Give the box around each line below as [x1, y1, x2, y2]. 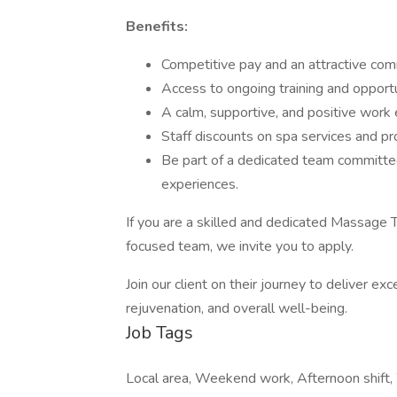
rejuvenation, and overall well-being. [126, 299, 347, 318]
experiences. [161, 175, 238, 194]
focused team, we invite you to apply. [126, 237, 354, 256]
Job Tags [126, 321, 193, 345]
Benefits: [126, 17, 188, 36]
